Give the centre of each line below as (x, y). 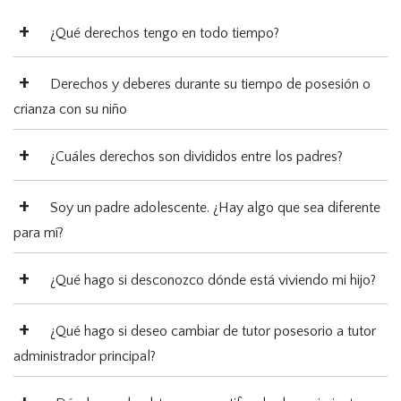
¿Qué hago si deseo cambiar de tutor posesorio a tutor (213, 332)
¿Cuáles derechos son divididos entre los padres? (196, 157)
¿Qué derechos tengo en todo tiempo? (165, 34)
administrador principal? (85, 357)
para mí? (38, 233)
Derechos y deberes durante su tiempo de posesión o (210, 85)
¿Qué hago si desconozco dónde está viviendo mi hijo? (213, 281)
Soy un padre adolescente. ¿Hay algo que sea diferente (215, 208)
